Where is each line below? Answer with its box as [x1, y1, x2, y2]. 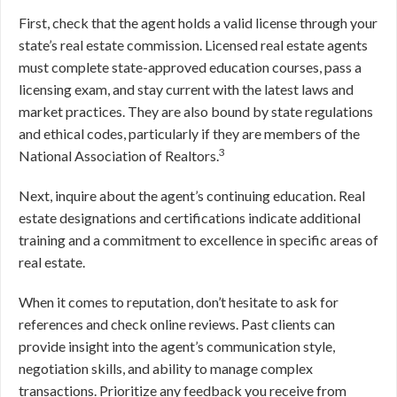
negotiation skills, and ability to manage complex [19, 360, 313, 377]
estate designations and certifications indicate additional [19, 209, 361, 226]
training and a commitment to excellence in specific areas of [19, 231, 378, 248]
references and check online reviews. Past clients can [19, 315, 335, 332]
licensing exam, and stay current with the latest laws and [19, 81, 354, 97]
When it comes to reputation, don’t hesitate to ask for [19, 293, 339, 310]
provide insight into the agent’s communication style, [19, 338, 335, 354]
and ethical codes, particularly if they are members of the [19, 125, 360, 142]
